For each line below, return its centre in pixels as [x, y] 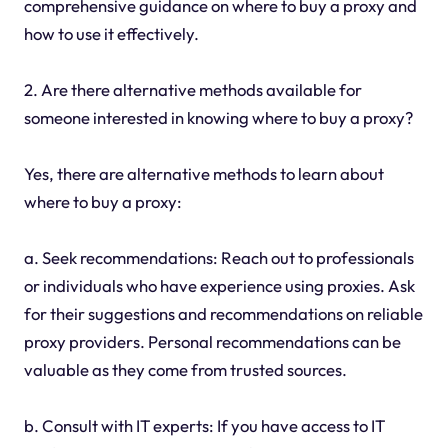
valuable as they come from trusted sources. [185, 369]
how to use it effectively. [111, 33]
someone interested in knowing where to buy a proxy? [218, 117]
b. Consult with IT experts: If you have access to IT [204, 425]
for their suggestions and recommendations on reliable [223, 313]
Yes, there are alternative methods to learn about [203, 173]
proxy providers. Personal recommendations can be [212, 341]
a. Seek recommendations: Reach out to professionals [218, 257]
